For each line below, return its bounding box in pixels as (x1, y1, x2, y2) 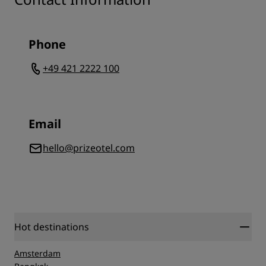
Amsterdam (14, 248, 61, 259)
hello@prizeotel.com (43, 141, 135, 154)
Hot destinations (14, 220, 89, 233)
